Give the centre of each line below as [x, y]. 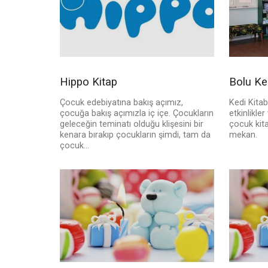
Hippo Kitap [89, 82]
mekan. [243, 135]
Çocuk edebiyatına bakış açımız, [121, 103]
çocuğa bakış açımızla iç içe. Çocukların [137, 114]
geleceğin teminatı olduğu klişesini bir [132, 124]
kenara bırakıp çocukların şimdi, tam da [135, 135]
